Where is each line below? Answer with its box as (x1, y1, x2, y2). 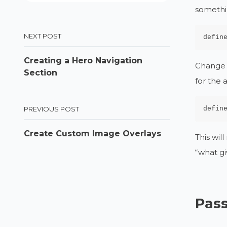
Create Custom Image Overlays (24, 129, 162, 138)
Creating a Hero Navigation (24, 56, 143, 65)
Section (24, 68, 58, 78)
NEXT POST (24, 32, 62, 40)
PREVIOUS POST (24, 105, 80, 113)
